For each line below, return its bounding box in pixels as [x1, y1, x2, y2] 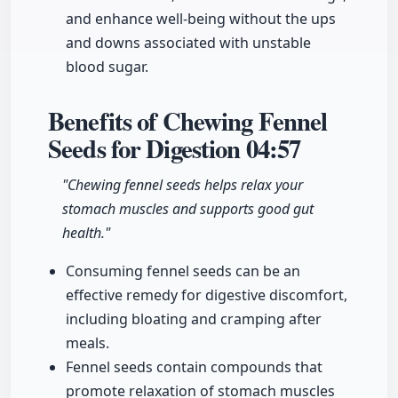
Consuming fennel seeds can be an [66, 261, 300, 282]
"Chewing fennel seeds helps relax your [62, 175, 303, 195]
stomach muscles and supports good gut [62, 199, 314, 219]
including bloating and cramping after [66, 309, 322, 330]
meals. [66, 333, 109, 354]
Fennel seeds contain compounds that [66, 357, 322, 378]
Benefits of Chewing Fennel [48, 102, 328, 140]
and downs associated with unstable [66, 33, 311, 53]
